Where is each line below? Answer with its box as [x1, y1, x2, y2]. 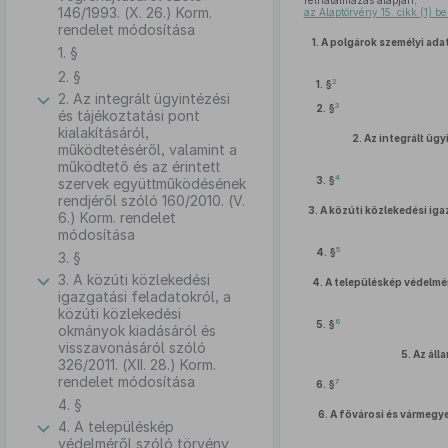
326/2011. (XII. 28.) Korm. [58, 356, 216, 373]
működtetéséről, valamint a [58, 141, 237, 158]
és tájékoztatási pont [58, 107, 200, 124]
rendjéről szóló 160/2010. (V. [58, 192, 245, 209]
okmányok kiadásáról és [58, 322, 216, 339]
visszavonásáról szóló [58, 339, 206, 356]
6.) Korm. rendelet [58, 209, 176, 226]
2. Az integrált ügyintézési [58, 90, 230, 107]
